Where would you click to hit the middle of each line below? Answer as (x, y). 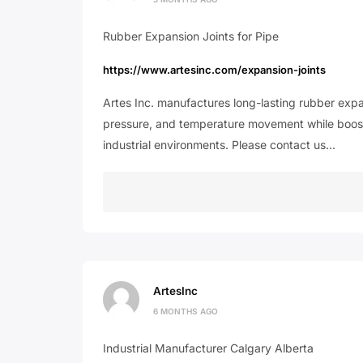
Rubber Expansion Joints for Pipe (191, 36)
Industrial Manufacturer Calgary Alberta (208, 348)
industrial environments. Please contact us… (219, 145)
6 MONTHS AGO (186, 311)
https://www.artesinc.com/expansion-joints (214, 70)
